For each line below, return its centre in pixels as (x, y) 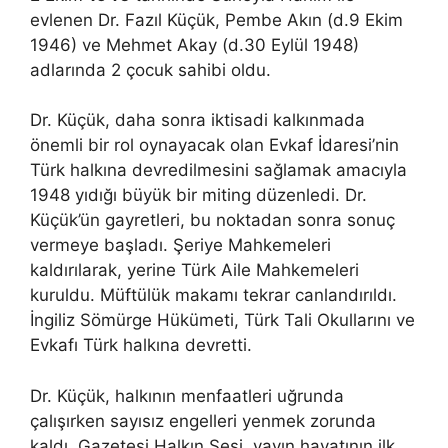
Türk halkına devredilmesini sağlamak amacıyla (218, 170)
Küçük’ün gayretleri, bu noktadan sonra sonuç (212, 220)
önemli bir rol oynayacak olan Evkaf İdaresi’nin (214, 145)
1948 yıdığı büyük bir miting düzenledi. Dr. (198, 195)
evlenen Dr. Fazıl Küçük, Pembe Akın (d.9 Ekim (216, 19)
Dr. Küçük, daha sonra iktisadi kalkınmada (197, 120)
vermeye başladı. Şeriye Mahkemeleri (180, 245)
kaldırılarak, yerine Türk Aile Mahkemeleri (194, 270)
